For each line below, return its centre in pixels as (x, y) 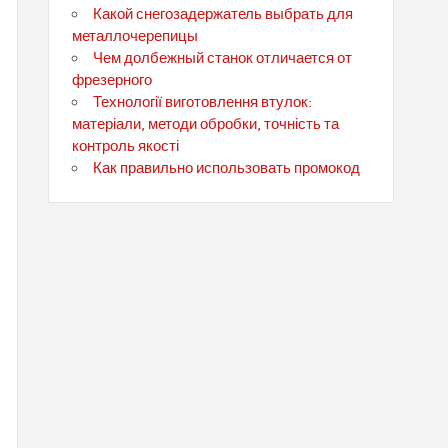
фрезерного (111, 80)
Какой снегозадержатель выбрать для (223, 14)
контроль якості (125, 146)
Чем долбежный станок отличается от (223, 58)
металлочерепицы (134, 36)
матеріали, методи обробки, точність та (205, 124)
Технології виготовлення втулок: (203, 102)
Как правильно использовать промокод (227, 168)
